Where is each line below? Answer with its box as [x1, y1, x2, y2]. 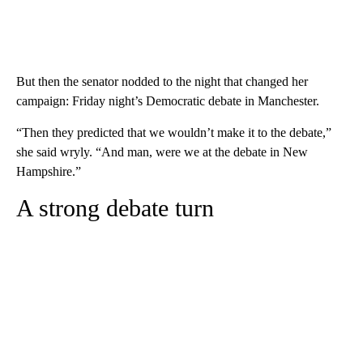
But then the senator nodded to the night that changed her [16, 75, 308, 89]
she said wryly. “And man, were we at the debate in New [16, 145, 308, 160]
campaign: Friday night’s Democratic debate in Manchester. [16, 94, 319, 109]
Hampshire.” [16, 164, 81, 179]
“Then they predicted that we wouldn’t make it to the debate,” [16, 126, 331, 140]
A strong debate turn [16, 194, 214, 222]
